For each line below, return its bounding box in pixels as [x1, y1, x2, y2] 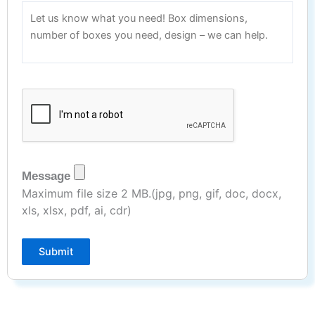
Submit [39, 245, 73, 258]
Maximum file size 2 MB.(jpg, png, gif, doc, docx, [22, 186, 281, 200]
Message [22, 169, 70, 183]
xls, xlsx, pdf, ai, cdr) [22, 202, 131, 217]
